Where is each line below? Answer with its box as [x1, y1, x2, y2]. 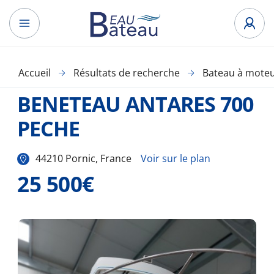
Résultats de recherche [73, 66, 180, 80]
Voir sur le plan [141, 152, 211, 165]
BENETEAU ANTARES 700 [17, 90, 254, 118]
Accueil [18, 66, 51, 80]
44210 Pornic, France [35, 152, 132, 165]
